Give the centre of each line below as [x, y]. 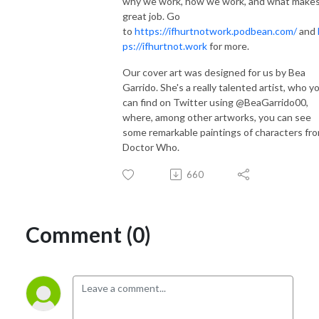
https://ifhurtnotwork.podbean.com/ [215, 31]
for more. [228, 46]
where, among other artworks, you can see [217, 117]
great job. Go [151, 16]
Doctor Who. [151, 147]
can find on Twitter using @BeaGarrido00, [215, 102]
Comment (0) [88, 234]
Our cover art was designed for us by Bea [214, 72]
